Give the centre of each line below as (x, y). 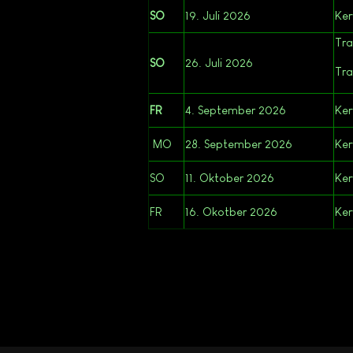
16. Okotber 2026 (231, 211)
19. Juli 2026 (218, 15)
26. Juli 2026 (219, 62)
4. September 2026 (236, 110)
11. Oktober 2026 (230, 177)
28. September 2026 (239, 143)
